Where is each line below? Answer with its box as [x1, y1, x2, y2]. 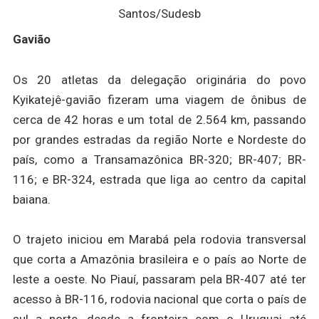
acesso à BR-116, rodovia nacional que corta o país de [12, 292, 307, 307]
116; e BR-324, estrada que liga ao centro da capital [12, 172, 307, 187]
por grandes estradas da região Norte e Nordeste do [12, 132, 307, 147]
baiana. [12, 192, 51, 206]
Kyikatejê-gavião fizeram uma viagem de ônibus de [12, 92, 307, 107]
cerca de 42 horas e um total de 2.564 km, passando [12, 112, 307, 127]
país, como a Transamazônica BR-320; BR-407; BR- [12, 152, 307, 167]
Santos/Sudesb [118, 6, 201, 21]
